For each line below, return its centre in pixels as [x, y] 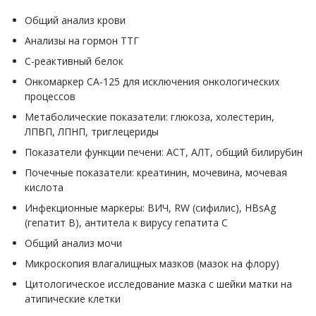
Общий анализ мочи [73, 243]
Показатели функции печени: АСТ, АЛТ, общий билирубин [164, 152]
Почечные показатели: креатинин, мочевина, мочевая [156, 172]
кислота [44, 187]
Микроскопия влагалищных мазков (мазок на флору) [152, 263]
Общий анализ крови [75, 20]
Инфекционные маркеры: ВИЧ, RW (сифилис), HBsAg [150, 208]
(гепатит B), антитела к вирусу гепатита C [126, 223]
